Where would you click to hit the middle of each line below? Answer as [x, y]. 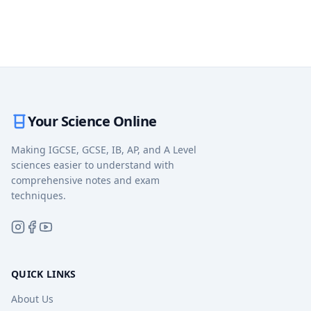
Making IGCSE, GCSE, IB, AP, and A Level [104, 150]
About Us [32, 299]
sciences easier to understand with [93, 165]
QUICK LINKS [44, 274]
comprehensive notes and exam [85, 180]
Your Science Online [92, 121]
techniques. [39, 195]
